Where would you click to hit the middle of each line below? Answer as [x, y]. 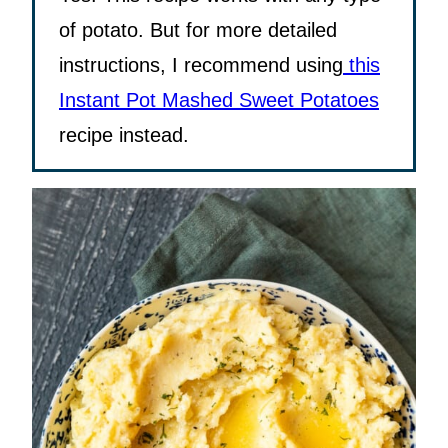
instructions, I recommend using [201, 65]
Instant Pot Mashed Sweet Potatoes [219, 100]
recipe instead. [124, 135]
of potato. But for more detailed [198, 30]
